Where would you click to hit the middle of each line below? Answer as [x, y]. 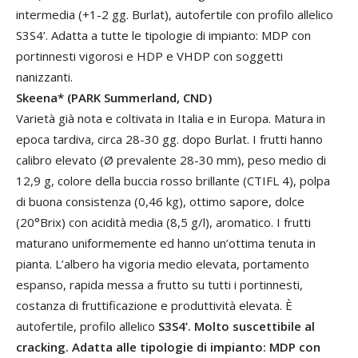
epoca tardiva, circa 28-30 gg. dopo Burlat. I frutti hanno [169, 139]
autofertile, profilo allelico [87, 326]
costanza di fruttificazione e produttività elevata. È [154, 305]
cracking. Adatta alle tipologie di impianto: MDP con [168, 347]
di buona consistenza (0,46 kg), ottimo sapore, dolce [160, 201]
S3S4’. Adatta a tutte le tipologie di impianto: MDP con [163, 35]
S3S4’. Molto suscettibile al [237, 326]
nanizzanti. [44, 77]
